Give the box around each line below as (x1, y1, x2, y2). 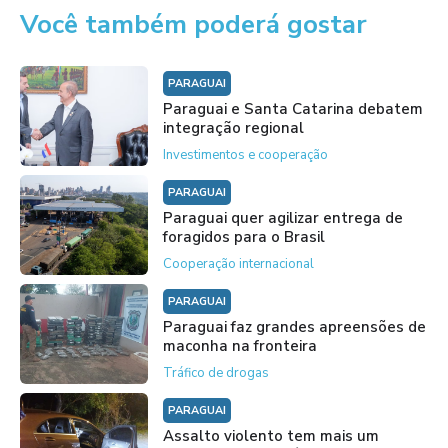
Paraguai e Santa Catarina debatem (162, 99, 423, 120)
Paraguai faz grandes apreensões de (162, 317, 426, 338)
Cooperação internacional (162, 255, 314, 274)
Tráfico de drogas (162, 364, 269, 383)
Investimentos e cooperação (162, 146, 328, 165)
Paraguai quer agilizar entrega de (162, 208, 403, 229)
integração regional (162, 118, 304, 139)
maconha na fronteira (162, 336, 317, 357)
